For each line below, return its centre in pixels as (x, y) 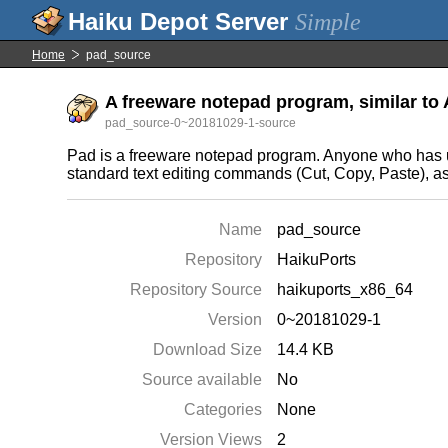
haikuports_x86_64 (345, 289)
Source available (202, 379)
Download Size (208, 349)
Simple (328, 22)
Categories (223, 409)
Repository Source (196, 289)
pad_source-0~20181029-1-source (201, 123)
